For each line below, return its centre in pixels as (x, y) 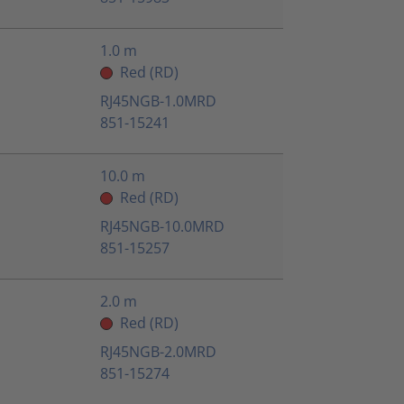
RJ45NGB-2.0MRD (158, 352)
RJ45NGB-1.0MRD (158, 101)
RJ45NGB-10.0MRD (162, 227)
